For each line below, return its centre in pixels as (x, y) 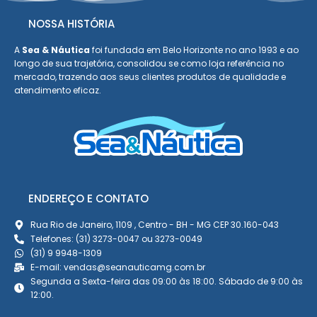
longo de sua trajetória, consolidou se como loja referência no (149, 64)
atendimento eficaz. (58, 91)
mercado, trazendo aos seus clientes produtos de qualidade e (150, 77)
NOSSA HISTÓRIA (71, 24)
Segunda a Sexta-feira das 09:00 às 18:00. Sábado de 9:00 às (166, 282)
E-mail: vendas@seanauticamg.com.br (117, 267)
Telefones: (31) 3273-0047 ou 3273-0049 (116, 239)
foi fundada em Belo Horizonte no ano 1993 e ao (194, 50)
